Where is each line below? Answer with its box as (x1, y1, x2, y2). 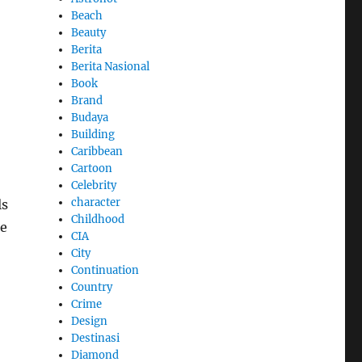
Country (71, 280, 113, 294)
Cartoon (71, 161, 113, 175)
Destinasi (71, 330, 120, 345)
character (71, 195, 121, 209)
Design (71, 314, 108, 328)
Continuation (71, 263, 140, 277)
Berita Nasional (71, 59, 150, 74)
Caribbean (71, 144, 124, 158)
